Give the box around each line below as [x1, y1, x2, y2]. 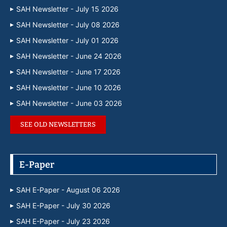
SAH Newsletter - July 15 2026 [16, 4, 119, 13]
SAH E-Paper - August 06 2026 [16, 185, 120, 194]
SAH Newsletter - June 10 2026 [16, 83, 121, 92]
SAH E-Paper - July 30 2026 [16, 201, 110, 210]
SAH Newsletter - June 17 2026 [16, 67, 121, 76]
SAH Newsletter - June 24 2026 [16, 51, 122, 60]
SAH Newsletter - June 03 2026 [16, 98, 122, 107]
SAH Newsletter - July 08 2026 [16, 20, 120, 29]
